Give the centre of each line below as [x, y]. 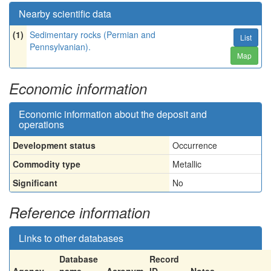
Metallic [187, 164]
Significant [35, 183]
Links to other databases [71, 238]
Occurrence [195, 145]
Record [164, 259]
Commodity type [47, 164]
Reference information [80, 212]
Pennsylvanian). [60, 47]
